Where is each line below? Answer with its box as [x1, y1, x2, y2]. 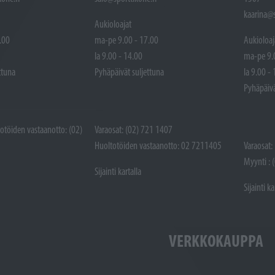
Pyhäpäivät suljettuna [95, 65, 165, 78]
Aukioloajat [95, 17, 132, 30]
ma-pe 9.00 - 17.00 [95, 33, 159, 46]
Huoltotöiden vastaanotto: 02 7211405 [95, 139, 222, 152]
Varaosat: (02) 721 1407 [95, 123, 173, 136]
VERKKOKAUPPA [169, 230, 264, 251]
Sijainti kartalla [95, 165, 142, 177]
